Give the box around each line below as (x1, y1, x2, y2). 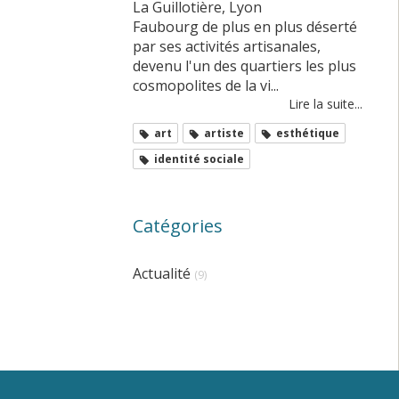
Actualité (132, 263, 191, 283)
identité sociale (153, 151, 244, 167)
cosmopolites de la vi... (132, 75, 279, 95)
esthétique (275, 125, 339, 141)
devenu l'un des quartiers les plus (132, 55, 356, 76)
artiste (203, 125, 244, 141)
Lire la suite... (289, 94, 363, 112)
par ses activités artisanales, (132, 36, 321, 56)
